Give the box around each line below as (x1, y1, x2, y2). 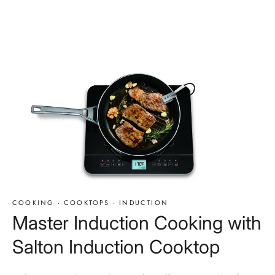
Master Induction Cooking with (12, 212, 261, 234)
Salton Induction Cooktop (12, 236, 220, 258)
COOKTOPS (60, 198, 113, 207)
